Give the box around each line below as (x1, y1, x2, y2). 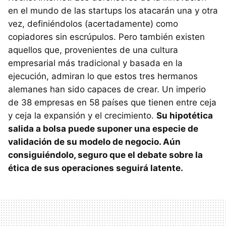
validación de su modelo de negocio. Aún (8, 137, 181, 147)
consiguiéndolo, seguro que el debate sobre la (8, 150, 203, 160)
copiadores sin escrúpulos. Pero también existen (8, 32, 205, 42)
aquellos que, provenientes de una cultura (8, 45, 178, 55)
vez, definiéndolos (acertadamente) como (8, 19, 178, 29)
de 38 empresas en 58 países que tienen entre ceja (8, 97, 216, 108)
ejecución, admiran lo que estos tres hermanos (8, 71, 198, 82)
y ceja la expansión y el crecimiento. (8, 110, 156, 121)
